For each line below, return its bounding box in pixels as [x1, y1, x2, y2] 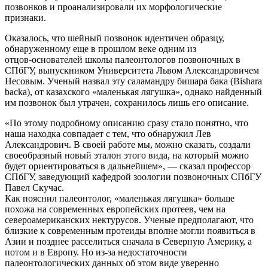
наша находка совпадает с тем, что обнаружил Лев [5, 128, 211, 139]
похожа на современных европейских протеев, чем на [5, 203, 226, 214]
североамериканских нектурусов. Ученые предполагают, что [5, 214, 254, 225]
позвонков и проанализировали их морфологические [5, 1, 222, 12]
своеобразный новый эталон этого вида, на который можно [5, 150, 249, 160]
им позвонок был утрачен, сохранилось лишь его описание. [5, 97, 249, 108]
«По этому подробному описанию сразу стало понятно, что [5, 117, 248, 128]
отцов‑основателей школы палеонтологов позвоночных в [5, 54, 240, 65]
